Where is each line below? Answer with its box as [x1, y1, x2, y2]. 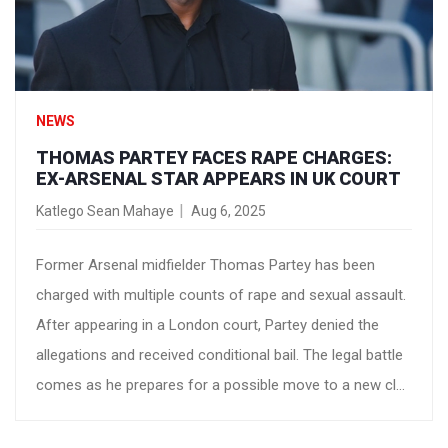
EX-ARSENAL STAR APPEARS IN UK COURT [36, 168, 401, 190]
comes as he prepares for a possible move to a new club [36, 376, 412, 395]
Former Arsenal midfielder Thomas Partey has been [36, 256, 375, 275]
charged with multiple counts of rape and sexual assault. [36, 286, 406, 305]
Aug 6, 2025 [191, 203, 266, 220]
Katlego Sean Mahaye [36, 203, 174, 220]
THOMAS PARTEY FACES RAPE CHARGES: [36, 147, 392, 169]
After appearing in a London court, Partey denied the [36, 316, 379, 335]
